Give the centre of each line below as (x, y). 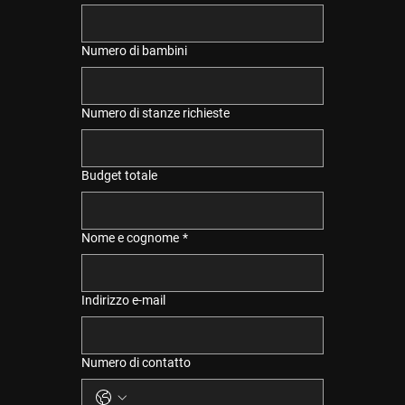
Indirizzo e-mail (123, 300)
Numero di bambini (134, 50)
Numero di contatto (136, 362)
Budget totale (119, 175)
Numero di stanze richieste (155, 113)
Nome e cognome (130, 237)
